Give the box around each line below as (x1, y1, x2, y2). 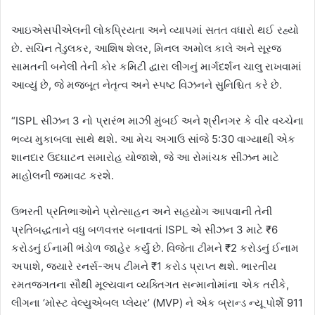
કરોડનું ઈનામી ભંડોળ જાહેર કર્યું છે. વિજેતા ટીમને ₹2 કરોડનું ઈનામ (11, 241, 299, 255)
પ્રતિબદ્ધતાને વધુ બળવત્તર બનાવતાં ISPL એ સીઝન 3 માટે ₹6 (11, 223, 278, 237)
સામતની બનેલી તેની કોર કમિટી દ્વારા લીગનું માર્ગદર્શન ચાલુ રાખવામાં (11, 60, 302, 74)
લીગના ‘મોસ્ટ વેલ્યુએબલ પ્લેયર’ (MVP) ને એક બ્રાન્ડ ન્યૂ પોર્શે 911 (11, 296, 303, 310)
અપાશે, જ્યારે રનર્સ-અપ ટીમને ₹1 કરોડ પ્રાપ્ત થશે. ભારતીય (11, 259, 276, 274)
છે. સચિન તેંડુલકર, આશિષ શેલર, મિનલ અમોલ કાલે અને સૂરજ (11, 41, 281, 56)
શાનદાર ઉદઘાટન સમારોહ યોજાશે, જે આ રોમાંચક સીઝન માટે (11, 150, 279, 165)
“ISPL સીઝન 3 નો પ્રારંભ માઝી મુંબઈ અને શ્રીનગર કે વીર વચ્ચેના (11, 114, 304, 128)
